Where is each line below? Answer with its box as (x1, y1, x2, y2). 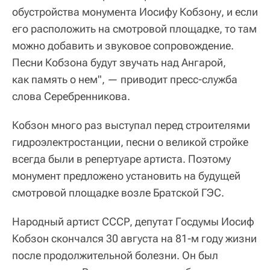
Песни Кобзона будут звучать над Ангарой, (12, 55, 226, 69)
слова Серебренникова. (12, 89, 130, 102)
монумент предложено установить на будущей (12, 169, 240, 182)
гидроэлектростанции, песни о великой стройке (12, 135, 248, 148)
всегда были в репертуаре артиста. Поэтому (12, 152, 231, 165)
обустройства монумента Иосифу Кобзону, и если (12, 5, 258, 18)
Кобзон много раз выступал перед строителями (12, 118, 250, 131)
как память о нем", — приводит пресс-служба (12, 72, 237, 86)
